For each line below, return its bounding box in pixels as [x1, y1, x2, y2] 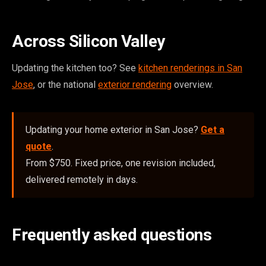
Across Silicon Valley [12, 31, 165, 51]
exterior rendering [98, 79, 172, 90]
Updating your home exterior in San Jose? [26, 124, 201, 135]
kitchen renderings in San [138, 62, 242, 74]
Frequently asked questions [12, 225, 211, 245]
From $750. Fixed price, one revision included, [26, 157, 216, 169]
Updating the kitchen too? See [12, 62, 138, 74]
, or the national [33, 79, 98, 90]
